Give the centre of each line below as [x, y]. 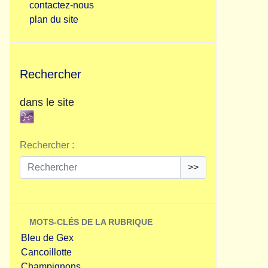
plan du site [54, 19]
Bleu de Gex [47, 238]
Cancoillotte [46, 252]
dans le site [47, 102]
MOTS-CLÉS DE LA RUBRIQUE [91, 222]
